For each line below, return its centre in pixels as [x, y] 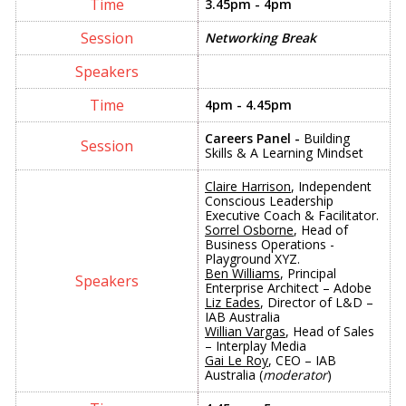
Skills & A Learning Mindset [284, 152]
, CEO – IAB [302, 360]
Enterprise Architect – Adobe [288, 287]
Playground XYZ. [252, 258]
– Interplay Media [256, 345]
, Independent [331, 186]
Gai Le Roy [237, 360]
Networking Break [261, 37]
